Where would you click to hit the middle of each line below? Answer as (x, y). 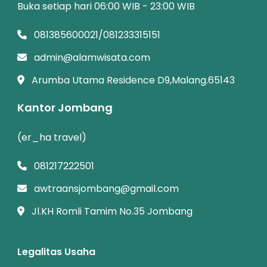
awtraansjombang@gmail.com (106, 188)
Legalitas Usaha (56, 252)
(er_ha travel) (52, 137)
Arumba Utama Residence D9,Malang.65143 (133, 80)
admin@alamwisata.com (92, 57)
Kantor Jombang (65, 107)
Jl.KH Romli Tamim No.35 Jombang (112, 211)
